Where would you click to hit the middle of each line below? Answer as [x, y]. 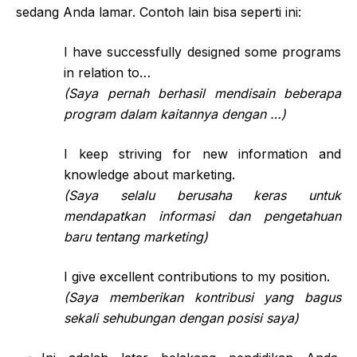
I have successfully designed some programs [202, 51]
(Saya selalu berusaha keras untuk [202, 195]
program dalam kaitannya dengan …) [175, 114]
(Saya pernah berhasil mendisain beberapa [202, 93]
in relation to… [107, 72]
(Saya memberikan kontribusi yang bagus [202, 297]
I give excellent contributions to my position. [197, 276]
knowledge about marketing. [149, 174]
